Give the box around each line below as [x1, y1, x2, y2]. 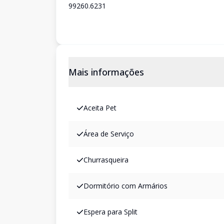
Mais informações [68, 66, 144, 78]
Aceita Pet [83, 103, 116, 112]
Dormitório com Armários [83, 181, 167, 190]
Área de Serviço [83, 129, 134, 138]
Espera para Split [83, 207, 137, 216]
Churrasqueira [83, 155, 128, 164]
